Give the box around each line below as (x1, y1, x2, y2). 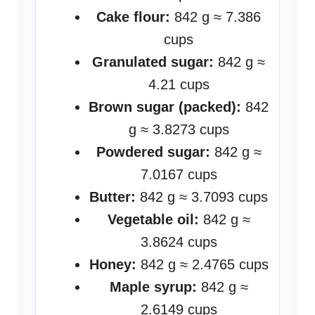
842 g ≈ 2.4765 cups (136, 257, 269, 272)
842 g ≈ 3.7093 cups (136, 189, 268, 205)
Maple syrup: (109, 279, 197, 295)
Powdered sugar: (96, 144, 210, 160)
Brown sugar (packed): (89, 99, 241, 115)
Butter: (89, 189, 136, 205)
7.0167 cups (140, 167, 217, 182)
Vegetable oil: (107, 212, 199, 227)
